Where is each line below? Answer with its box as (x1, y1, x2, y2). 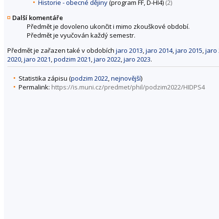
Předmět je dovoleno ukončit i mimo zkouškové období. (27, 22, 190, 31)
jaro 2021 (24, 54, 51, 64)
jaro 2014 (146, 45, 173, 55)
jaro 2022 (94, 54, 121, 64)
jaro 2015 (175, 45, 202, 55)
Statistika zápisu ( (19, 74, 71, 83)
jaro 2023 (124, 54, 151, 64)
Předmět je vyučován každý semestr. (27, 30, 135, 40)
